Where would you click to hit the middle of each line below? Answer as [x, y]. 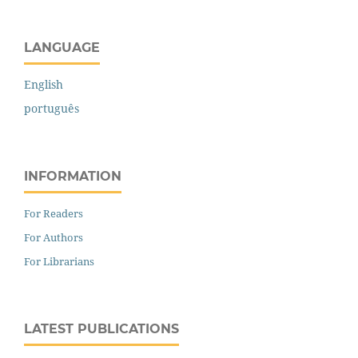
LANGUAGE [62, 48]
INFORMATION [73, 177]
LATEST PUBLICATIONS [101, 329]
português [52, 109]
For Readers [54, 214]
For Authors [54, 238]
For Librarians [59, 262]
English [44, 85]
